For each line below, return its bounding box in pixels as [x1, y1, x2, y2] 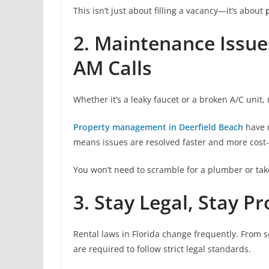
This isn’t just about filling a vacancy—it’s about [73, 5, 265, 16]
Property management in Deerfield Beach [73, 121, 243, 133]
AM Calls [73, 55, 152, 80]
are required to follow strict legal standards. [73, 243, 251, 255]
